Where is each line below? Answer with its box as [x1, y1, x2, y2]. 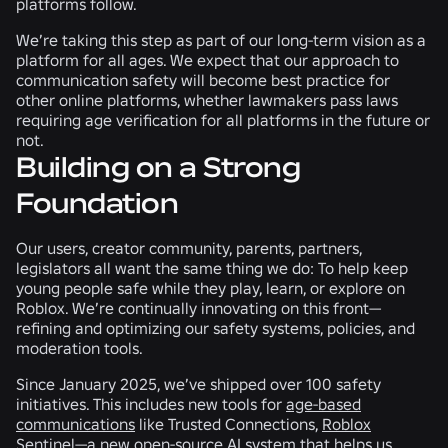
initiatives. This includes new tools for [16, 393, 286, 414]
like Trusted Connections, [135, 413, 322, 434]
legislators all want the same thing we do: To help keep [16, 257, 408, 278]
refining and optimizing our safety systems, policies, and [16, 317, 415, 338]
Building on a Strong [16, 149, 301, 185]
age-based [286, 393, 361, 414]
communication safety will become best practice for [16, 69, 390, 90]
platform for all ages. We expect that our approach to [16, 49, 399, 70]
